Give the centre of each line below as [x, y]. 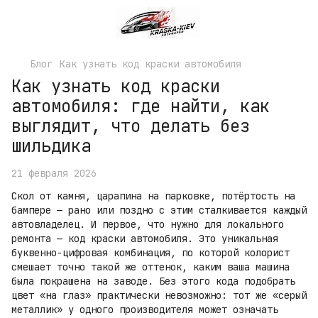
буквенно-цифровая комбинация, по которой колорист [150, 253]
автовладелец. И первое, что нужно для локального [148, 224]
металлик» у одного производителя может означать [145, 309]
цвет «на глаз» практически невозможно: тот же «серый [159, 295]
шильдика [51, 146]
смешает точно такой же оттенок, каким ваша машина [150, 267]
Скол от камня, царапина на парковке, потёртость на [153, 196]
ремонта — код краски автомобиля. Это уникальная [145, 238]
